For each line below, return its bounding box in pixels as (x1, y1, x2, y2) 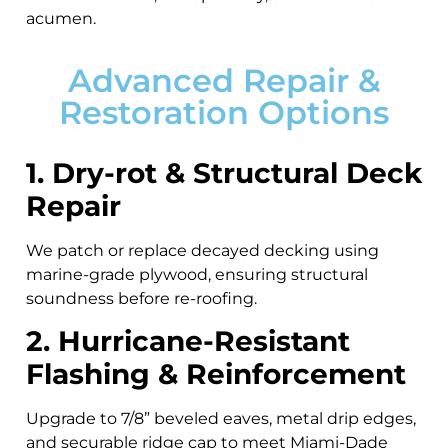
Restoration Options (59, 92, 389, 132)
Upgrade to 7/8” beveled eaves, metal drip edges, (26, 409, 416, 429)
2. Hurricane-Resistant (26, 324, 350, 359)
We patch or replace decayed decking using (26, 240, 379, 260)
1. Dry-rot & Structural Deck (26, 155, 422, 190)
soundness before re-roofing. (26, 288, 257, 308)
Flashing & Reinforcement (26, 357, 406, 392)
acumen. (26, 8, 96, 28)
